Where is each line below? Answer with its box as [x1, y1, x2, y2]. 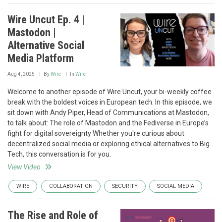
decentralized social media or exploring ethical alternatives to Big [7, 139, 210, 148]
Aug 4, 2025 [7, 71, 35, 77]
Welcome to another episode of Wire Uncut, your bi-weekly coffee [7, 87, 212, 96]
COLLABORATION [49, 182, 93, 189]
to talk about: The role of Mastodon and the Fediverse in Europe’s [7, 118, 209, 127]
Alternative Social [7, 39, 84, 52]
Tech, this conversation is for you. [7, 150, 111, 158]
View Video [7, 163, 41, 171]
